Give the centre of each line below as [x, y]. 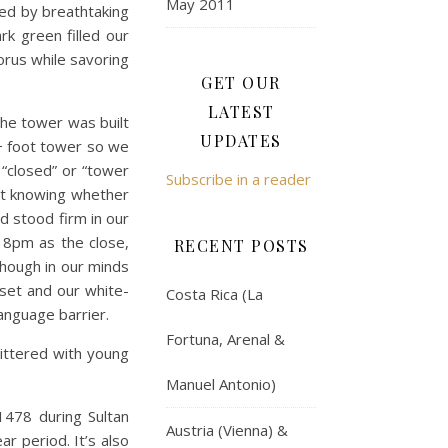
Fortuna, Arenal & [225, 339]
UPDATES [241, 140]
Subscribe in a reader [238, 179]
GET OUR [241, 82]
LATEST [241, 111]
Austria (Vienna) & [227, 430]
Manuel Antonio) [221, 384]
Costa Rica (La [214, 294]
